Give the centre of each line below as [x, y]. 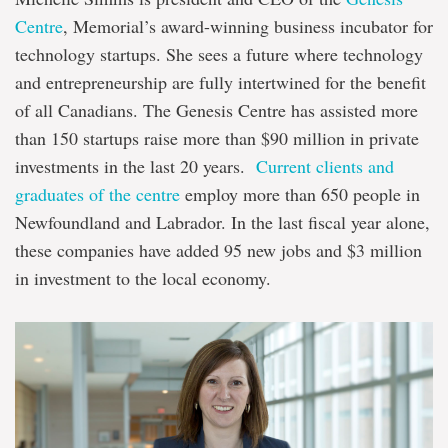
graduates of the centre [97, 194]
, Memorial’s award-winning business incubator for [248, 26]
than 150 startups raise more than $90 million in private [217, 138]
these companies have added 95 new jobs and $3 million [218, 250]
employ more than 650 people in [300, 194]
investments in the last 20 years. [135, 166]
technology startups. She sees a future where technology [219, 54]
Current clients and [325, 166]
